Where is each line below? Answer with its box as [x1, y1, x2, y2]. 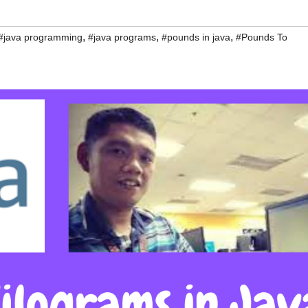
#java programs [88, 32, 156, 43]
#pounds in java [162, 32, 230, 43]
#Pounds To [236, 32, 287, 43]
